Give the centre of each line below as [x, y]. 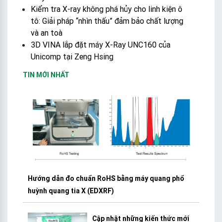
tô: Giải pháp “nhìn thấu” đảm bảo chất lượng [107, 21]
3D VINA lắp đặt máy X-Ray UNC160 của [101, 44]
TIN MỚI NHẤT [46, 75]
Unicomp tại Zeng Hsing [72, 56]
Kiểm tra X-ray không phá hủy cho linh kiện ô [107, 9]
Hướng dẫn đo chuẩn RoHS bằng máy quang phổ [106, 179]
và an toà [47, 32]
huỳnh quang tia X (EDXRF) [71, 191]
